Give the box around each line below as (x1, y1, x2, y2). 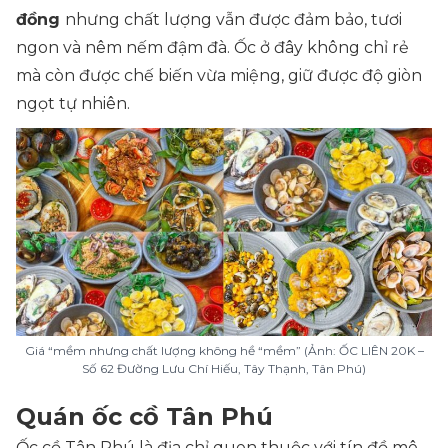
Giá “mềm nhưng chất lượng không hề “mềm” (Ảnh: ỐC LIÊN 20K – (24, 343, 424, 358)
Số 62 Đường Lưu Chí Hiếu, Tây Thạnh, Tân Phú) (82, 361, 366, 376)
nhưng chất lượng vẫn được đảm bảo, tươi (65, 10, 402, 29)
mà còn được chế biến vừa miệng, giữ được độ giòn (16, 66, 422, 85)
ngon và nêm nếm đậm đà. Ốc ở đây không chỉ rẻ (16, 38, 409, 57)
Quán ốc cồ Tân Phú (16, 402, 273, 431)
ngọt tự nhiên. (16, 94, 134, 113)
